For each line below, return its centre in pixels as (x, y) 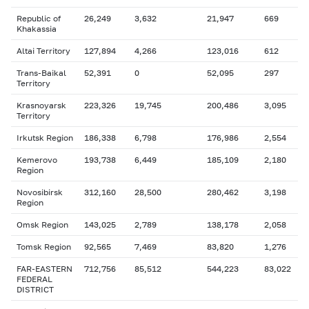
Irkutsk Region (45, 138)
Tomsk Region (44, 247)
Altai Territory (43, 51)
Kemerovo (37, 160)
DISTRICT (35, 289)
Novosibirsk (40, 192)
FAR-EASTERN (44, 269)
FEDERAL (34, 279)
